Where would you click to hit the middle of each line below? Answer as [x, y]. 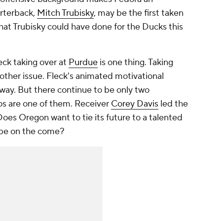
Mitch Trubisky [65, 13]
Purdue [83, 63]
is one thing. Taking [135, 63]
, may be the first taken [139, 13]
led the [173, 104]
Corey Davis [135, 104]
